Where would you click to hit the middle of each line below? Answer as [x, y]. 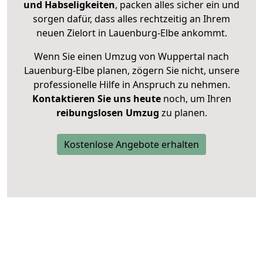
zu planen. [183, 113]
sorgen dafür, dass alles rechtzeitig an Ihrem [131, 19]
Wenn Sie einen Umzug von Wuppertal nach [131, 57]
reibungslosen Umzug [107, 113]
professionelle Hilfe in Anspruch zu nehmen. [131, 85]
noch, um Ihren [196, 99]
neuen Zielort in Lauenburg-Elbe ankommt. [131, 33]
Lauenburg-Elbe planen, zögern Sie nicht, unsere [131, 71]
